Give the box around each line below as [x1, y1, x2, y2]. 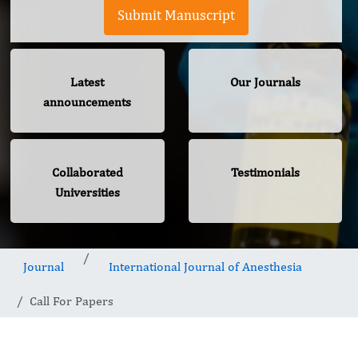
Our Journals [229, 74, 300, 90]
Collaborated [51, 165, 123, 181]
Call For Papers [30, 293, 113, 309]
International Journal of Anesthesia [109, 259, 302, 275]
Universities [54, 185, 120, 201]
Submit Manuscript [117, 6, 235, 24]
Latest [70, 74, 105, 90]
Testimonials [230, 165, 300, 181]
